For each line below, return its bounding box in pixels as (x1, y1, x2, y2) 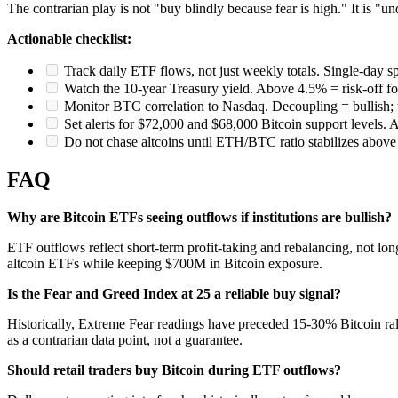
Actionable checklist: (7, 31, 131, 47)
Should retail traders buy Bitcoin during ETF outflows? (7, 362, 341, 378)
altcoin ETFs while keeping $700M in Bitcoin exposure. (7, 256, 322, 272)
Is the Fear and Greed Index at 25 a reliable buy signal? (7, 286, 341, 302)
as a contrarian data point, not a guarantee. (7, 332, 243, 348)
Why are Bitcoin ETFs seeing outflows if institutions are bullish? (7, 210, 392, 226)
